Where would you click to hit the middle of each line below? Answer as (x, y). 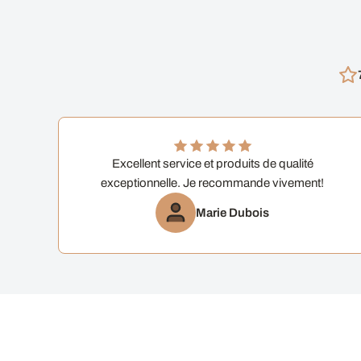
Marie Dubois (233, 212)
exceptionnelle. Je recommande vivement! (213, 183)
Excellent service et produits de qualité (212, 163)
